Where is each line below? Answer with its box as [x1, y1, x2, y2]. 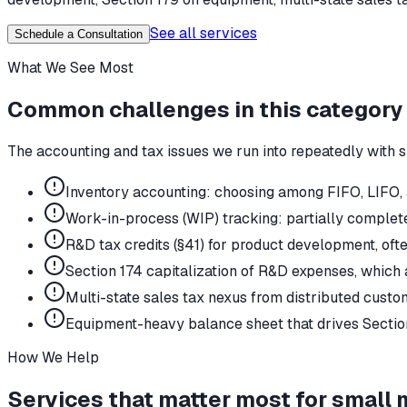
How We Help [7, 347, 99, 367]
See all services [150, 23, 257, 43]
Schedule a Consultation [15, 26, 143, 41]
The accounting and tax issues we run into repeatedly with [7, 141, 395, 161]
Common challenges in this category [7, 94, 402, 124]
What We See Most [7, 57, 134, 77]
